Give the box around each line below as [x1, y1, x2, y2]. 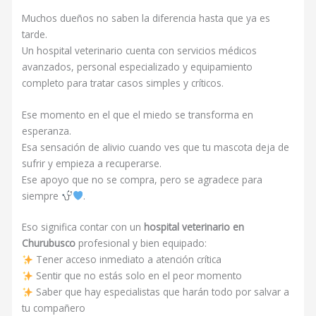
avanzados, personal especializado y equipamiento [22, 59, 253, 73]
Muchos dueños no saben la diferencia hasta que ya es [22, 11, 271, 25]
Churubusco [22, 236, 76, 250]
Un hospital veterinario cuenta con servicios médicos [22, 43, 257, 57]
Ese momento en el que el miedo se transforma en [22, 107, 254, 121]
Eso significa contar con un [22, 220, 145, 234]
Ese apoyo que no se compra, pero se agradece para [22, 172, 263, 186]
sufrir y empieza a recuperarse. [22, 156, 162, 170]
